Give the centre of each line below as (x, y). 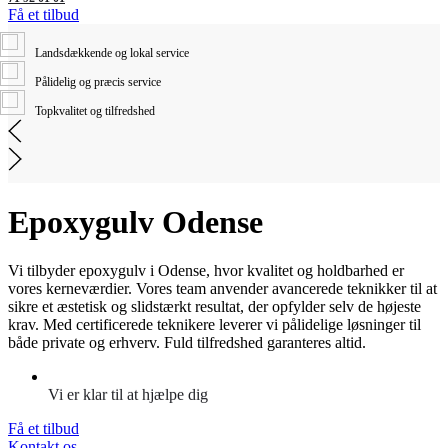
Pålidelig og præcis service (98, 81)
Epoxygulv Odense (135, 221)
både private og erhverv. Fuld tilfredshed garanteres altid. (187, 343)
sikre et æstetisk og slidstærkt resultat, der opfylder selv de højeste (214, 307)
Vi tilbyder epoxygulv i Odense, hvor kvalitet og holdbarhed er (206, 271)
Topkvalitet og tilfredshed (95, 110)
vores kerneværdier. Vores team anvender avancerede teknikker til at (222, 289)
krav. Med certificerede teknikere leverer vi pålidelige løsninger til (214, 325)
